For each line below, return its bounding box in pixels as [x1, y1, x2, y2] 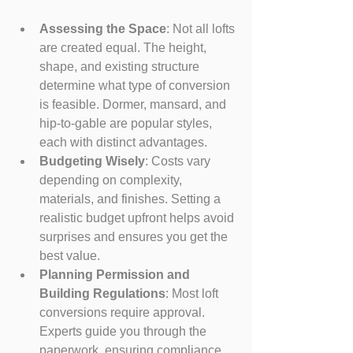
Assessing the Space [39, 22, 166, 35]
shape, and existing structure [39, 60, 203, 73]
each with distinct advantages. [39, 136, 207, 149]
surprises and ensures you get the [39, 230, 231, 243]
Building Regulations [39, 287, 165, 300]
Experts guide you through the [39, 325, 210, 338]
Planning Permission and [39, 268, 193, 281]
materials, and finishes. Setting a [39, 192, 224, 206]
